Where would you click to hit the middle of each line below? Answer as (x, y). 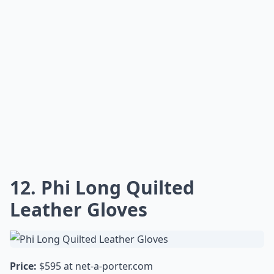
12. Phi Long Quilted (102, 187)
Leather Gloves (79, 209)
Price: (23, 266)
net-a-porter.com (114, 266)
